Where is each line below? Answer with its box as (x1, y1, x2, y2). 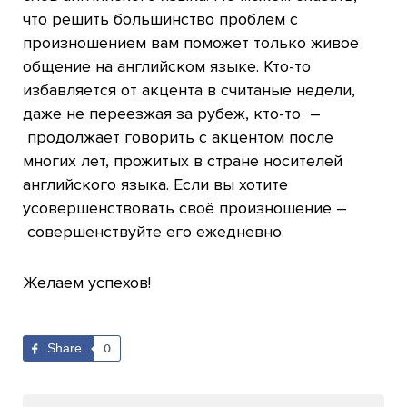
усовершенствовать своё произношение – (23, 198, 347, 218)
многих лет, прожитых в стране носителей (23, 151, 342, 171)
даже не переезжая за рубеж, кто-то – (23, 104, 321, 124)
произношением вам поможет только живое (23, 33, 359, 53)
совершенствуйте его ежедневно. (23, 222, 289, 242)
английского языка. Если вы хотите (23, 174, 288, 194)
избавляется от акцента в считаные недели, (23, 80, 355, 100)
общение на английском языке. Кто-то (23, 56, 311, 76)
